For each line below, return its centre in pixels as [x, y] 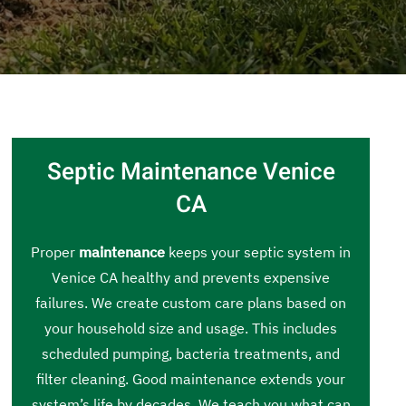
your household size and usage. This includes [191, 328]
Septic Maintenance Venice [191, 172]
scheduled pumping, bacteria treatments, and [191, 353]
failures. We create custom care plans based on [191, 303]
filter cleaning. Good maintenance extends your [191, 379]
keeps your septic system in [258, 252]
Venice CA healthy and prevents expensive [191, 277]
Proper [55, 252]
